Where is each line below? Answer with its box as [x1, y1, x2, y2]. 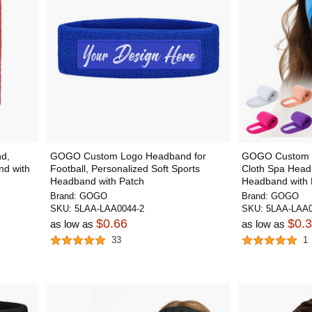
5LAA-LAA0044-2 [74, 203, 144, 214]
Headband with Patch [49, 175, 144, 187]
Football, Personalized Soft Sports [49, 163, 200, 174]
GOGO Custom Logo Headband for [49, 150, 206, 162]
